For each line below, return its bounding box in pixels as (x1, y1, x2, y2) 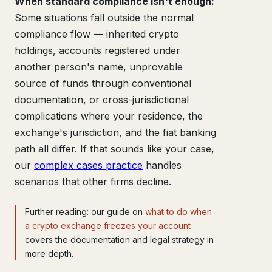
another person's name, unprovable (15, 61, 183, 73)
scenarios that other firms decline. (15, 175, 171, 188)
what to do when (145, 206, 212, 217)
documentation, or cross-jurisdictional (15, 93, 189, 106)
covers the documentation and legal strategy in (25, 234, 214, 245)
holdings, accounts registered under (15, 44, 180, 56)
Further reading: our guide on (25, 206, 145, 217)
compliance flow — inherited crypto (15, 28, 179, 40)
